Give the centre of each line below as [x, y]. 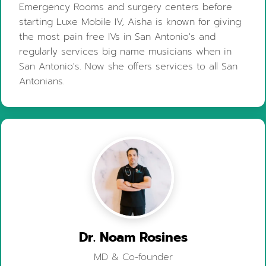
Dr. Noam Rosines [133, 237]
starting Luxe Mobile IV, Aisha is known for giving [130, 22]
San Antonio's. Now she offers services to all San [129, 66]
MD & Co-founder [133, 257]
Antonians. [42, 81]
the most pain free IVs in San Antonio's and [118, 37]
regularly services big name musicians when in [126, 51]
